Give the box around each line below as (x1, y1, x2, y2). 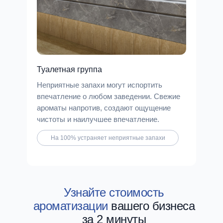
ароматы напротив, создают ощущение (37, 104, 171, 112)
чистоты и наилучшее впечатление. (37, 115, 159, 123)
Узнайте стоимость (64, 186, 164, 199)
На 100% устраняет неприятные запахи (50, 134, 165, 141)
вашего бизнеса (108, 199, 195, 213)
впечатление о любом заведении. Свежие (37, 92, 180, 101)
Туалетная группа (37, 65, 102, 74)
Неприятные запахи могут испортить (37, 81, 162, 89)
